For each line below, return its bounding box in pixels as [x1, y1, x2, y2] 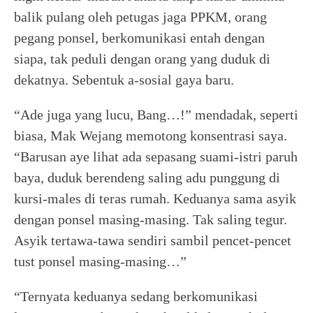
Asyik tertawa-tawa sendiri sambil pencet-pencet [14, 233, 291, 248]
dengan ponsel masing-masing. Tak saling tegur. [14, 212, 287, 227]
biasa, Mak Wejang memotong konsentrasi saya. [14, 128, 287, 143]
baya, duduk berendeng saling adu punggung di [14, 170, 280, 185]
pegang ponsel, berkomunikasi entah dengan [14, 30, 265, 45]
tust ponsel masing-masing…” [14, 254, 187, 269]
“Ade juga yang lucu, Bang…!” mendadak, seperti [14, 107, 298, 122]
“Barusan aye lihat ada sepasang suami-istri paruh [14, 149, 298, 164]
